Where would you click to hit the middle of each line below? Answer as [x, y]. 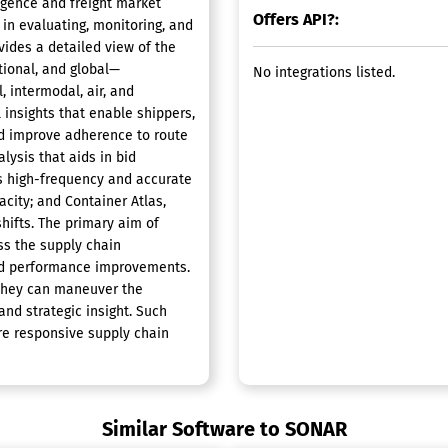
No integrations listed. [324, 72]
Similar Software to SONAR [224, 429]
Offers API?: [296, 19]
